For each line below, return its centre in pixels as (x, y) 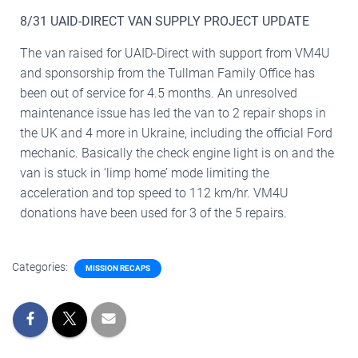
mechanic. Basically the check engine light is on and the (177, 153)
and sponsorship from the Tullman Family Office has (167, 73)
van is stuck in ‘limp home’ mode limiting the (145, 173)
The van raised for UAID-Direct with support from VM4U (175, 53)
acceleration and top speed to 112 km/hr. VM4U (154, 193)
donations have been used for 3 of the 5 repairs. (153, 213)
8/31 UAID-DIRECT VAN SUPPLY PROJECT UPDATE (165, 21)
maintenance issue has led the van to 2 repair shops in (173, 113)
